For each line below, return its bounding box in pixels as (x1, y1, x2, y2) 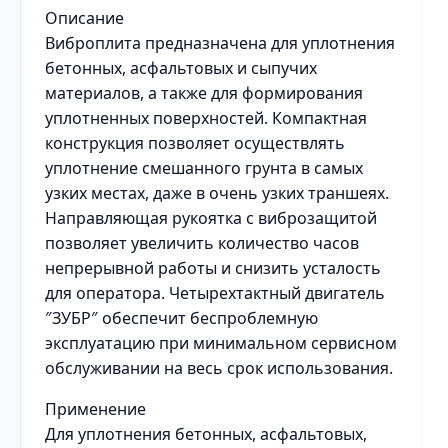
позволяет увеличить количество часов (45, 232, 359, 254)
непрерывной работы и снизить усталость (45, 257, 381, 279)
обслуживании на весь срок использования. (45, 357, 393, 379)
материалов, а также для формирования (45, 82, 363, 104)
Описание (45, 7, 124, 29)
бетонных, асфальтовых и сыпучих (45, 57, 317, 79)
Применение (45, 398, 146, 420)
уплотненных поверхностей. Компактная (45, 107, 367, 129)
